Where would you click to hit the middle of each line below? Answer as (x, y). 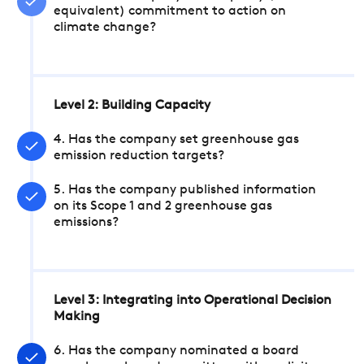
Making (77, 317)
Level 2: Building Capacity (132, 106)
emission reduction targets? (139, 156)
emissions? (86, 223)
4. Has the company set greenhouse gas (176, 140)
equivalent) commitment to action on (170, 11)
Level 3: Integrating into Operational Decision (193, 301)
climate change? (105, 28)
